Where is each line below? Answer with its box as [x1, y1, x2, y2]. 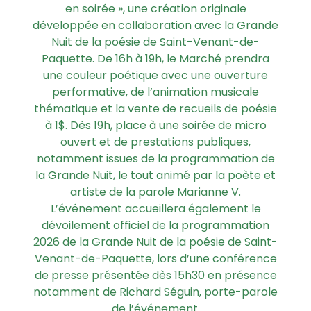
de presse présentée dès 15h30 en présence [34, 267, 277, 284]
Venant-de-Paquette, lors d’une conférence [34, 251, 277, 267]
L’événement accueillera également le [50, 201, 261, 217]
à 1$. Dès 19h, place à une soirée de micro [44, 117, 267, 134]
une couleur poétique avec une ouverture [43, 67, 268, 84]
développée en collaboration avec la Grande [33, 17, 278, 34]
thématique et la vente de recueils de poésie [34, 101, 277, 117]
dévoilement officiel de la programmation [42, 217, 269, 234]
